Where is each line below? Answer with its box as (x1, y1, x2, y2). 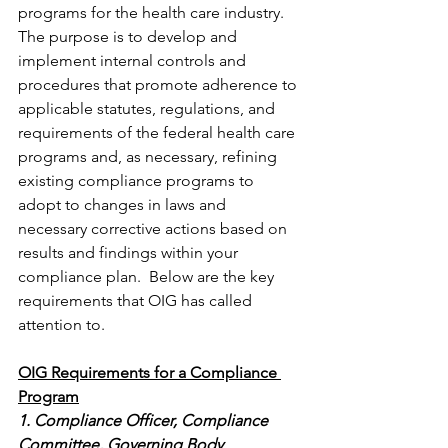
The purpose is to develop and (18, 27, 241, 47)
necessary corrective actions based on (18, 219, 291, 239)
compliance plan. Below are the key (18, 267, 278, 287)
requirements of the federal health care (18, 123, 299, 143)
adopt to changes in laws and (18, 195, 230, 215)
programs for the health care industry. (18, 3, 288, 23)
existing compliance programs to (18, 171, 258, 191)
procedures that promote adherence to (18, 75, 301, 95)
